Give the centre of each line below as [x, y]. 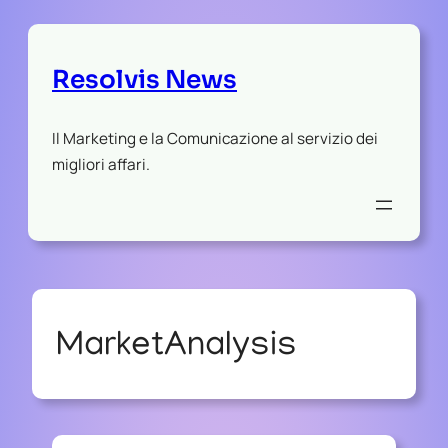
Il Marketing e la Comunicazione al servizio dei [215, 138]
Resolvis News [144, 79]
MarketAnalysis [176, 347]
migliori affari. [101, 164]
